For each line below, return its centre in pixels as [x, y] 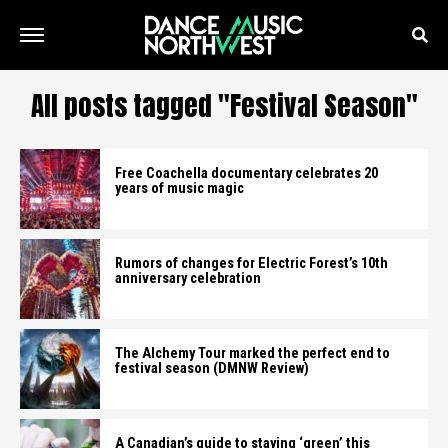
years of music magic [179, 188]
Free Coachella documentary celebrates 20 [246, 173]
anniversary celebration [188, 278]
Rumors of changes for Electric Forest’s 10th [251, 263]
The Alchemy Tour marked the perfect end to [252, 353]
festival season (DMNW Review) [212, 368]
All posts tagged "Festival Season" [224, 105]
